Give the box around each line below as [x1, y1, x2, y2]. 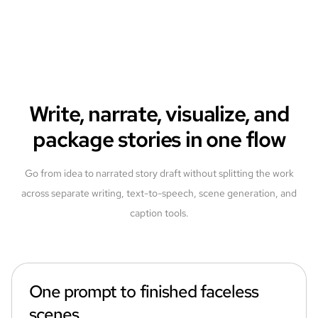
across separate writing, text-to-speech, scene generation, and [21, 187, 297, 199]
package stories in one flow [33, 125, 285, 153]
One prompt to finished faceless [29, 280, 259, 302]
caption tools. [129, 207, 189, 219]
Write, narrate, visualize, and [28, 99, 290, 128]
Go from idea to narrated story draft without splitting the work [24, 167, 294, 180]
